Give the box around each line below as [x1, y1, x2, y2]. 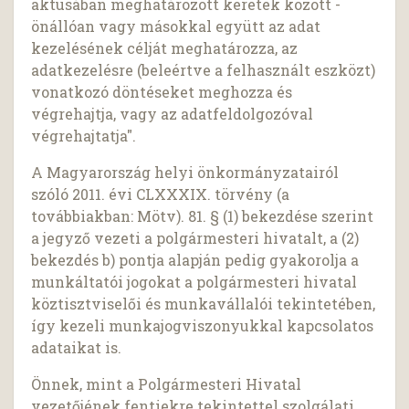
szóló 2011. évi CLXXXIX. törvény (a [31, 184, 290, 204]
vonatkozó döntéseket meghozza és [31, 82, 293, 102]
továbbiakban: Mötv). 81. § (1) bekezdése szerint [31, 206, 374, 226]
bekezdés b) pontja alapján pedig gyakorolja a [31, 250, 360, 270]
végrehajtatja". [31, 126, 137, 146]
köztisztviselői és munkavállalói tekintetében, [31, 294, 376, 314]
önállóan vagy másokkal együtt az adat [31, 16, 321, 37]
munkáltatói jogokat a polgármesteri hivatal [31, 272, 358, 292]
